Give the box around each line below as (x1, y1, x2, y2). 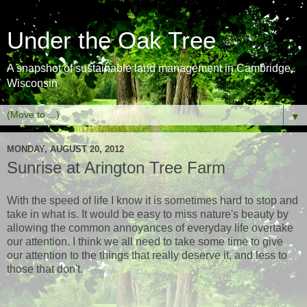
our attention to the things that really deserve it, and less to (7, 249, 287, 261)
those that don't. (7, 262, 86, 275)
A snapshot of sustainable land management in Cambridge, (7, 62, 293, 74)
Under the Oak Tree (7, 27, 216, 53)
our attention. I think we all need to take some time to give (7, 235, 283, 247)
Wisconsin (7, 77, 58, 89)
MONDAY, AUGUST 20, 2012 (7, 143, 124, 154)
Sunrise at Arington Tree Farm (7, 158, 225, 177)
